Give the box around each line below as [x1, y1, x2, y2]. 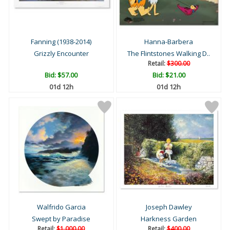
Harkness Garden [141, 214, 197, 224]
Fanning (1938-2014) [31, 37, 92, 47]
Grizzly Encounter [33, 49, 89, 59]
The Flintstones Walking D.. [127, 49, 210, 59]
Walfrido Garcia [36, 202, 86, 212]
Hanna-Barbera [144, 37, 193, 47]
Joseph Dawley [145, 202, 192, 212]
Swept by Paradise [32, 214, 91, 224]
